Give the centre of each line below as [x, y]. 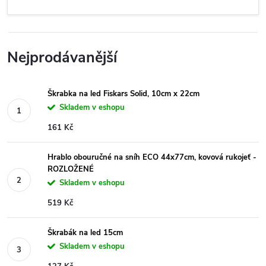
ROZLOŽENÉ [71, 169]
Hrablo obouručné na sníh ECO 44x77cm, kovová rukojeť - [152, 157]
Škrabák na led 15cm [85, 233]
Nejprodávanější [62, 58]
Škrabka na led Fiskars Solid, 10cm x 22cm [123, 94]
